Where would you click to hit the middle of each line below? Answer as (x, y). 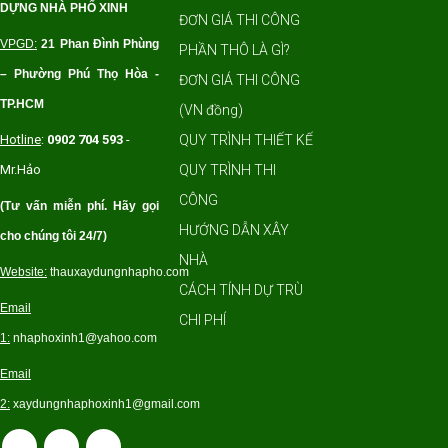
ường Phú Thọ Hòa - (94, 74)
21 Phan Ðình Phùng (100, 44)
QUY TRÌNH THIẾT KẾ (246, 140)
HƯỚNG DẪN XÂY (234, 230)
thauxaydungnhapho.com (118, 272)
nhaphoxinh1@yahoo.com (85, 338)
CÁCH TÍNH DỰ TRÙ (241, 290)
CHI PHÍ (203, 320)
